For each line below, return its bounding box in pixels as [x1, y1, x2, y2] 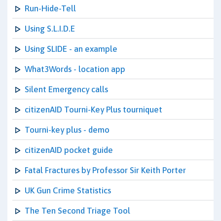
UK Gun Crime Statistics [25, 185, 111, 195]
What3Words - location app [25, 64, 125, 74]
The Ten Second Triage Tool [25, 206, 130, 216]
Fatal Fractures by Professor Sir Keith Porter [25, 165, 186, 175]
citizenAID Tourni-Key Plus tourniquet [25, 105, 162, 114]
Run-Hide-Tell [25, 3, 76, 13]
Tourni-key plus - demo [25, 125, 110, 135]
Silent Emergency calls [25, 84, 108, 94]
